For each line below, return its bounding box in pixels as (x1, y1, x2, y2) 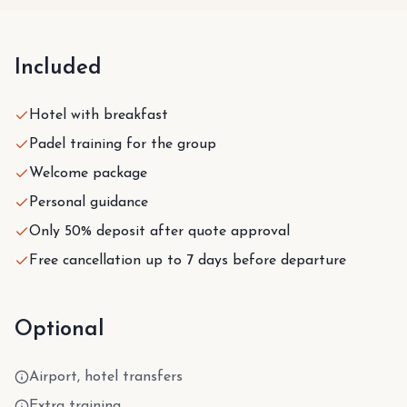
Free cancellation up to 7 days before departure (29, 253, 346, 268)
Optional (15, 318, 104, 341)
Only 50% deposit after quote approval (29, 223, 290, 239)
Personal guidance (29, 194, 148, 210)
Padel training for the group (29, 136, 216, 152)
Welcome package (29, 165, 147, 181)
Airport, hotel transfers (29, 369, 183, 384)
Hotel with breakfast (29, 107, 168, 123)
